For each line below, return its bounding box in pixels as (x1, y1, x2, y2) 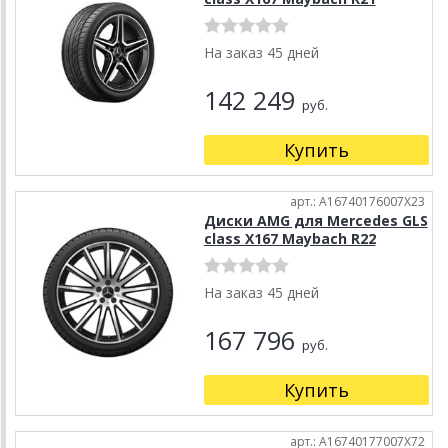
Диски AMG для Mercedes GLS (203, 211, 428, 231)
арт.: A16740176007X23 (290, 193, 425, 211)
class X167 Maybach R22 (203, 229, 376, 249)
